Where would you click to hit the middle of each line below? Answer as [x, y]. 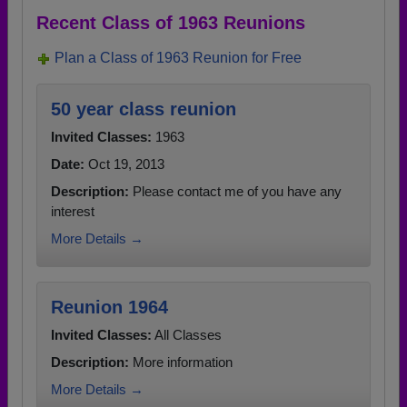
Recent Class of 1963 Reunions [171, 23]
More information [181, 362]
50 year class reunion [144, 109]
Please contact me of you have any [235, 191]
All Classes [187, 335]
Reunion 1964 [109, 307]
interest [73, 211]
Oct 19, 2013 [124, 164]
